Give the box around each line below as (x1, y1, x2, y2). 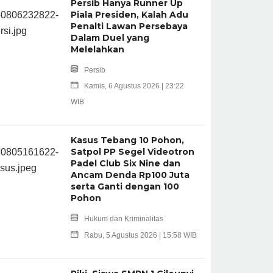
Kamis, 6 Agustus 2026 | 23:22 (83, 81, 184, 90)
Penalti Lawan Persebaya (70, 20, 188, 32)
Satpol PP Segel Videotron (70, 146, 194, 157)
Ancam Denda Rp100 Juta (70, 169, 190, 180)
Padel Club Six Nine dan (70, 157, 180, 169)
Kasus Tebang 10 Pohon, (70, 134, 184, 146)
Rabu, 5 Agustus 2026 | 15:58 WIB (83, 230, 197, 239)
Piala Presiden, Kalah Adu (70, 9, 188, 20)
